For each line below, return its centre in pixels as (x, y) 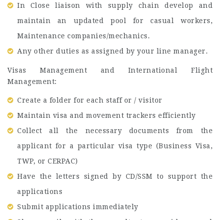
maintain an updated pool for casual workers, (115, 21)
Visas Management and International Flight (110, 70)
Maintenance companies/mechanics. (83, 36)
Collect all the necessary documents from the (115, 131)
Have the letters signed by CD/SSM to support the (115, 176)
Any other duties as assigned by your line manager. (112, 51)
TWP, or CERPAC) (48, 161)
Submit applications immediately (78, 207)
